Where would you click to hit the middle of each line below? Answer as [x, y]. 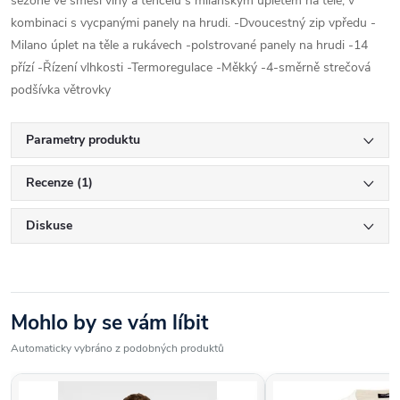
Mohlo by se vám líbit [109, 323]
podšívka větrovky [61, 90]
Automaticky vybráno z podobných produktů [117, 349]
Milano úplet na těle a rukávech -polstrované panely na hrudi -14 [189, 46]
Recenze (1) [59, 183]
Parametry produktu [83, 140]
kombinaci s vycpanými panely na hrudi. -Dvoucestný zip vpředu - [193, 23]
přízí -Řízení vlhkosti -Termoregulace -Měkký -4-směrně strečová [191, 68]
